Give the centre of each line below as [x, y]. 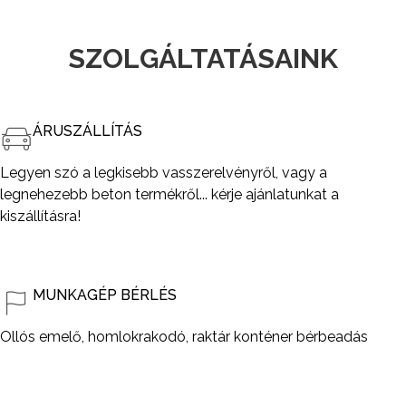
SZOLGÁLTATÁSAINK [203, 58]
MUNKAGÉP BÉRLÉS [105, 295]
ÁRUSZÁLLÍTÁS [87, 131]
